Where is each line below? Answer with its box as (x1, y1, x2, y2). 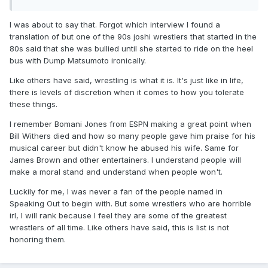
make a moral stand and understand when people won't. (10, 167, 223, 177)
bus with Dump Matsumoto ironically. (10, 56, 146, 66)
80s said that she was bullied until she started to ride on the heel (10, 44, 253, 54)
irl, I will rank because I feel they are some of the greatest (10, 211, 227, 221)
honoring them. (10, 234, 66, 245)
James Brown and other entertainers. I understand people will (10, 155, 241, 165)
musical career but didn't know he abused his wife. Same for (10, 143, 239, 153)
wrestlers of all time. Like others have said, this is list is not (10, 223, 229, 233)
